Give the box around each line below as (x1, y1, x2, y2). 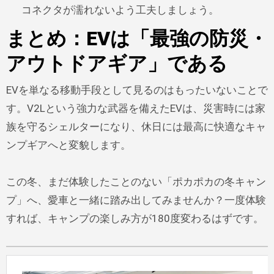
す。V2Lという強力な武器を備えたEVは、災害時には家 (6, 102, 265, 114)
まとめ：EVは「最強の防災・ (6, 27, 268, 51)
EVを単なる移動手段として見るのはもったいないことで (6, 83, 268, 96)
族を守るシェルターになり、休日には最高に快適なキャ (6, 120, 266, 133)
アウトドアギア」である (6, 52, 228, 76)
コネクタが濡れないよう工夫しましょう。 (21, 3, 220, 16)
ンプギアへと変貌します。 (6, 138, 131, 151)
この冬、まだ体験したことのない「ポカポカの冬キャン (6, 175, 266, 188)
